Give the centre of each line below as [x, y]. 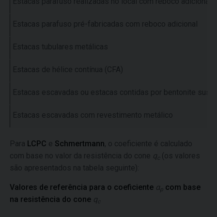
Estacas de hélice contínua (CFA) [68, 70]
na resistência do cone [50, 199]
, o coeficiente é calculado [148, 144]
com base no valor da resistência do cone [81, 156]
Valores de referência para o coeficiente [83, 187]
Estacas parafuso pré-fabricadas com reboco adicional [105, 24]
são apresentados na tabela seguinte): [74, 168]
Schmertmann [79, 144]
